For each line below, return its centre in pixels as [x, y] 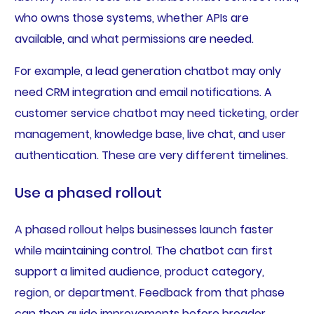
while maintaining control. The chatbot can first [143, 251]
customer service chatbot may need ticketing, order [157, 114]
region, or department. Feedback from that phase [149, 293]
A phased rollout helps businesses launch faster [144, 230]
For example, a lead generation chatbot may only [148, 71]
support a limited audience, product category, [139, 272]
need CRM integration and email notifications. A [143, 93]
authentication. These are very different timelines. [151, 156]
